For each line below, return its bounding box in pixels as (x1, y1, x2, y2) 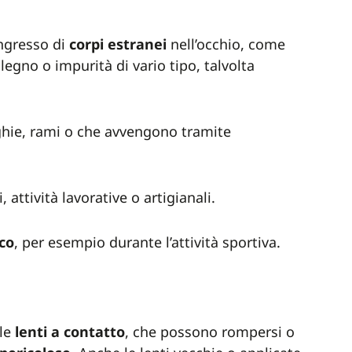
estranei (108, 35, 167, 53)
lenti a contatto (15, 322, 125, 341)
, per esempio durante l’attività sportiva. (14, 233, 280, 251)
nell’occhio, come (167, 35, 285, 53)
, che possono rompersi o (125, 322, 295, 341)
